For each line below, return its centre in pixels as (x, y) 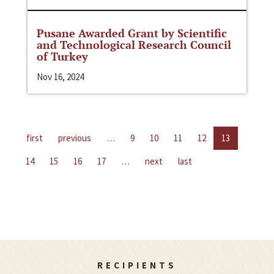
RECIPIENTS (137, 265)
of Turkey (62, 56)
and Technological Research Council (134, 44)
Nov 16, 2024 (60, 76)
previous (75, 138)
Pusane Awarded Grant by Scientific (132, 33)
